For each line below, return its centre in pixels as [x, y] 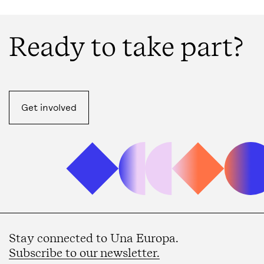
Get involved [49, 108]
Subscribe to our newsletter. [84, 253]
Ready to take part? [126, 47]
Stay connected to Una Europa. [93, 238]
